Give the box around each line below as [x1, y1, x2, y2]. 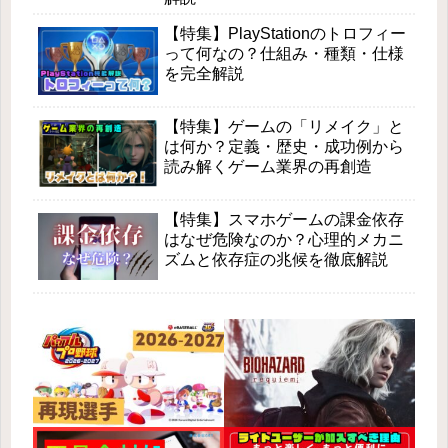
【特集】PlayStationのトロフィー [164, 25, 406, 43]
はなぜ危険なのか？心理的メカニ [164, 230, 404, 248]
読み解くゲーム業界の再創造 [164, 157, 372, 175]
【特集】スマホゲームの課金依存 [164, 210, 404, 228]
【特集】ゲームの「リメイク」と [164, 117, 404, 135]
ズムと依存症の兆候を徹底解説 [164, 250, 388, 268]
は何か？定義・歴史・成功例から [164, 137, 404, 155]
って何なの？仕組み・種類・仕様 [164, 45, 404, 63]
